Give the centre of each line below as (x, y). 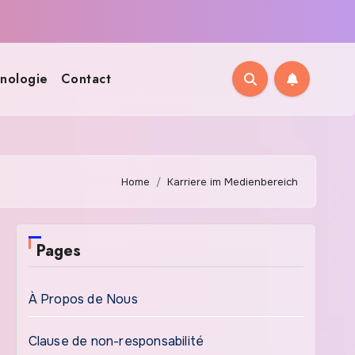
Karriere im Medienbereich (233, 181)
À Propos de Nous (83, 299)
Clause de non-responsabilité (116, 341)
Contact (86, 78)
